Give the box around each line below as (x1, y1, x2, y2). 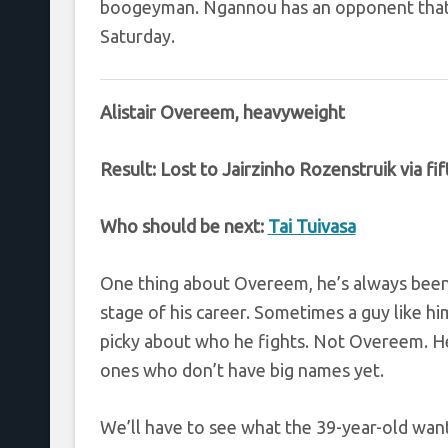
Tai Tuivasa (267, 215, 356, 236)
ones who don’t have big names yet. (99, 359, 384, 380)
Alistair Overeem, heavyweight (99, 101, 345, 122)
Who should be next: (99, 215, 268, 236)
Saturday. (99, 25, 175, 46)
